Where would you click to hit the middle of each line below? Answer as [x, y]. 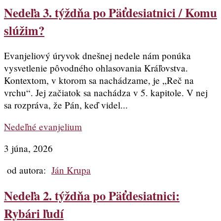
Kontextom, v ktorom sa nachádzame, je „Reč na [99, 80]
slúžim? [24, 30]
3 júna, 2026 [28, 148]
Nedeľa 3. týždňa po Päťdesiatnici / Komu [110, 13]
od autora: [28, 170]
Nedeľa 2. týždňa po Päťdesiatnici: [92, 196]
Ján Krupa [71, 170]
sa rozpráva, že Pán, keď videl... [66, 105]
